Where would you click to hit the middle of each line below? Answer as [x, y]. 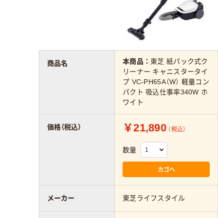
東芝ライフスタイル [154, 198]
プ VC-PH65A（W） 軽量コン [166, 82]
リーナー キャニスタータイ [165, 72]
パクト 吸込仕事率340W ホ [165, 92]
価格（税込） [64, 127]
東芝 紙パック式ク [179, 62]
